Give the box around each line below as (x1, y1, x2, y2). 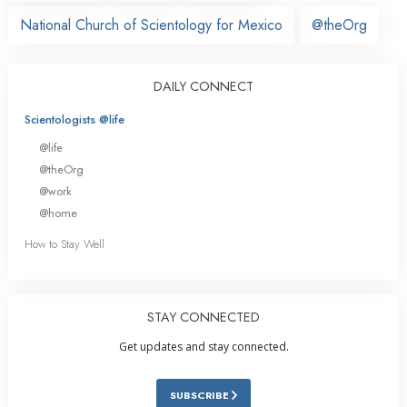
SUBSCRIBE (170, 388, 232, 403)
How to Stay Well (25, 235, 104, 253)
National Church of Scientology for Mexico (20, 14, 283, 35)
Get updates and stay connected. (118, 339, 289, 355)
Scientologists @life (25, 110, 124, 128)
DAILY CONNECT (154, 76, 253, 95)
